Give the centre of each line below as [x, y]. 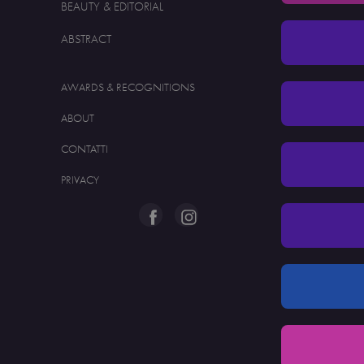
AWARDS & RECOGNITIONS [128, 87]
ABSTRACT [87, 39]
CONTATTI [85, 149]
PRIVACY [80, 180]
